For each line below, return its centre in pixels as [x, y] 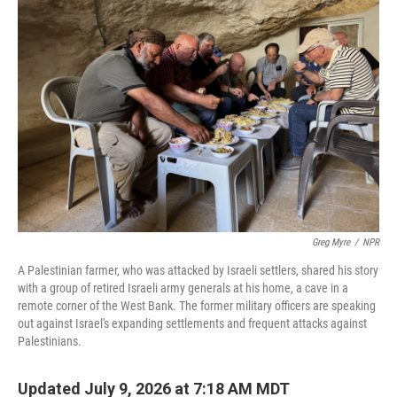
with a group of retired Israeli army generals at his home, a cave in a [183, 288]
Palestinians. [50, 341]
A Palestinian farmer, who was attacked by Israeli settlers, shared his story [198, 270]
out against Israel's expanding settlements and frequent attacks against [192, 323]
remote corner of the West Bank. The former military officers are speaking [197, 306]
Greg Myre [331, 242]
